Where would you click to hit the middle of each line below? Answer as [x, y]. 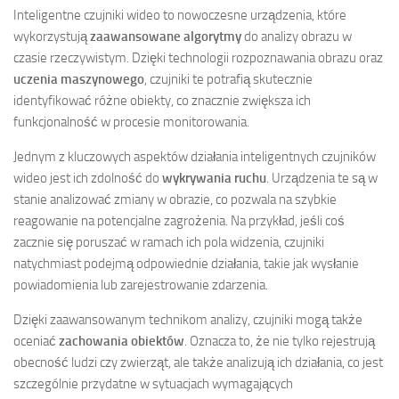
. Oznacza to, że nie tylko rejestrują [280, 342]
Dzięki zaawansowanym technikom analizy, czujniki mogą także [188, 320]
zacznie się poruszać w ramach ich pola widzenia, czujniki [169, 243]
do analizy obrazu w [297, 37]
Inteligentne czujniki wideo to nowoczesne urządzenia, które [180, 16]
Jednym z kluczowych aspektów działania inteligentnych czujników [195, 157]
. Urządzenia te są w [322, 179]
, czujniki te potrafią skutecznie [228, 80]
